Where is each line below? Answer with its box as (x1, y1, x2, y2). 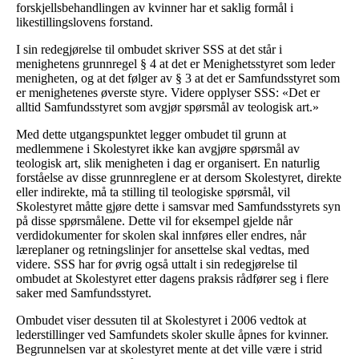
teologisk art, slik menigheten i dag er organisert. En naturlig (16, 156, 320, 171)
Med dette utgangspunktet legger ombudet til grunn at (16, 127, 286, 142)
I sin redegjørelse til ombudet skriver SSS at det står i (16, 42, 282, 57)
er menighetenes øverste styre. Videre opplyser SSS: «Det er (16, 86, 320, 100)
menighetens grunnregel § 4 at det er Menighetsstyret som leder (16, 57, 335, 71)
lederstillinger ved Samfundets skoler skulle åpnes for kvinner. (16, 328, 329, 342)
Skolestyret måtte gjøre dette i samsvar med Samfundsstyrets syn (16, 200, 341, 214)
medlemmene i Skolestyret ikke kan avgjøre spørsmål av (16, 142, 300, 156)
